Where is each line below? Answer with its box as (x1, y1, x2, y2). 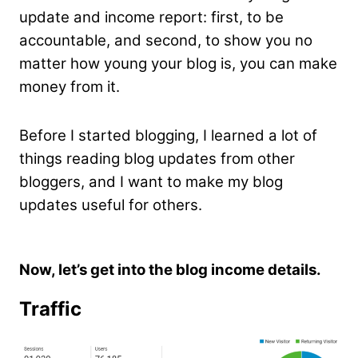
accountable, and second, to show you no (19, 30, 312, 50)
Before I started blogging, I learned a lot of (19, 125, 317, 145)
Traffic (19, 296, 82, 320)
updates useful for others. (19, 195, 202, 214)
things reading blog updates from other (19, 149, 295, 168)
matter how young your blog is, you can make (19, 54, 337, 73)
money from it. (19, 77, 120, 96)
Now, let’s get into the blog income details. (19, 260, 321, 279)
